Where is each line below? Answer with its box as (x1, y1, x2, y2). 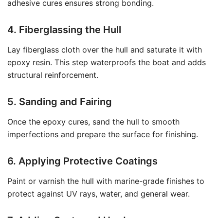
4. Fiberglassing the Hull (7, 24, 121, 36)
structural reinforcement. (7, 70, 98, 80)
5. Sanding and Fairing (7, 96, 112, 108)
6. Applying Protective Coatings (7, 155, 158, 167)
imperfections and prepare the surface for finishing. (7, 129, 198, 139)
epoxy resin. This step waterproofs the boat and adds (7, 57, 206, 67)
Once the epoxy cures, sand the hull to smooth (7, 117, 180, 127)
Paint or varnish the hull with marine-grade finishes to (7, 176, 204, 186)
